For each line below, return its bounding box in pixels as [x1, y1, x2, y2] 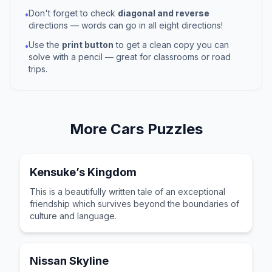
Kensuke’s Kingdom [30, 166, 137, 178]
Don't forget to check [29, 8, 118, 18]
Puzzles [143, 120, 203, 138]
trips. [29, 64, 47, 74]
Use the [29, 39, 62, 50]
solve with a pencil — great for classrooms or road [29, 52, 231, 62]
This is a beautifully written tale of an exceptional [30, 186, 225, 197]
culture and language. [30, 211, 117, 221]
